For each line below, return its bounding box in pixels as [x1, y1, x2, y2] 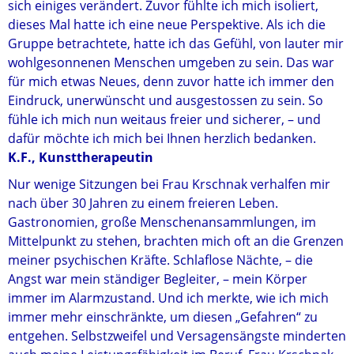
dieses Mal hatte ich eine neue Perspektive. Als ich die [8, 16, 326, 33]
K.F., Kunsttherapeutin [8, 149, 153, 166]
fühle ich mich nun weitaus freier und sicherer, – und [8, 111, 321, 128]
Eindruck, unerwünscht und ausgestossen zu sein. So [8, 92, 323, 109]
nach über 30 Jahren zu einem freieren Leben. [8, 194, 278, 212]
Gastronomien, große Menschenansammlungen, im [8, 213, 316, 231]
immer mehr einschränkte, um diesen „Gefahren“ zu [8, 308, 318, 326]
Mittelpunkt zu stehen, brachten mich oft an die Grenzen [8, 232, 344, 250]
